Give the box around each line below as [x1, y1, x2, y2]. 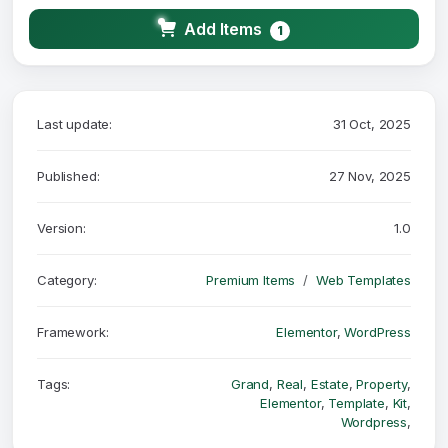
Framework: [37, 324, 109, 341]
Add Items [184, 19, 262, 40]
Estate [310, 376, 349, 393]
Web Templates [316, 272, 411, 289]
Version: [37, 220, 86, 237]
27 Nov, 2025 [328, 168, 411, 185]
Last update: [37, 116, 113, 133]
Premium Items [206, 272, 296, 289]
